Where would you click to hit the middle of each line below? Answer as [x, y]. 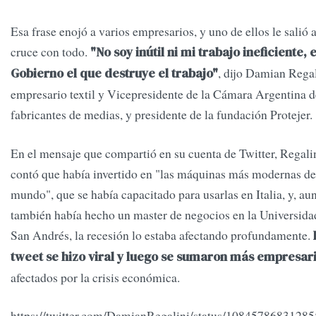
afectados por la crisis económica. [95, 278]
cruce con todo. [50, 52]
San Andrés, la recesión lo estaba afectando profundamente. [162, 235]
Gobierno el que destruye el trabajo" [114, 74]
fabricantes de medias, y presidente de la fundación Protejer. [162, 115]
